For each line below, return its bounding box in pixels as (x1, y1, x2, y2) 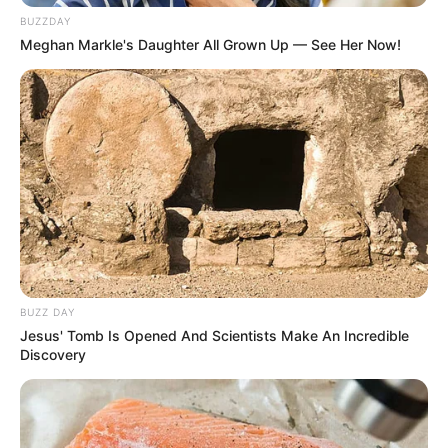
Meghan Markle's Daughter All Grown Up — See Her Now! (20, 35, 401, 53)
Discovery (20, 346, 86, 364)
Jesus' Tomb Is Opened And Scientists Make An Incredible (20, 327, 409, 345)
